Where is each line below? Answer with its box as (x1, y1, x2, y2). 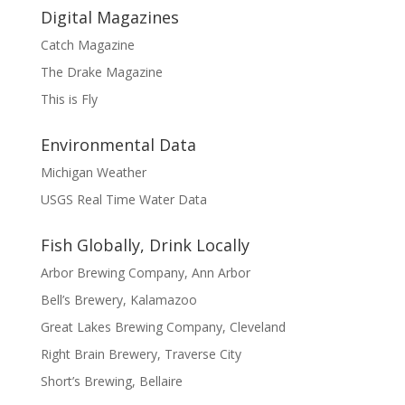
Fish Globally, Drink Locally (40, 233, 250, 256)
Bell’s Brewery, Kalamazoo (40, 290, 197, 308)
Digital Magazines (40, 5, 179, 28)
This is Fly (40, 89, 98, 108)
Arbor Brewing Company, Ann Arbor (40, 263, 250, 281)
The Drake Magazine (40, 62, 163, 80)
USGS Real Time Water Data (40, 190, 207, 208)
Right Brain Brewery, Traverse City (40, 344, 241, 363)
